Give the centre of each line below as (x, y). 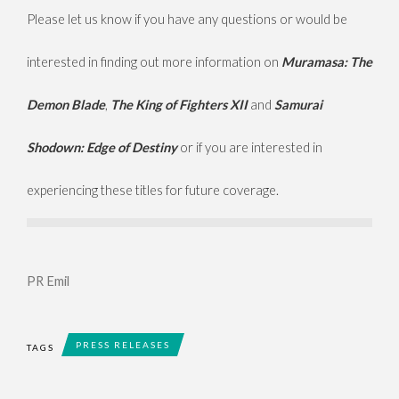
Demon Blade (66, 105)
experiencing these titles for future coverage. (153, 191)
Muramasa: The (327, 62)
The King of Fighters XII (180, 105)
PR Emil (48, 281)
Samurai (297, 105)
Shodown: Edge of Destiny (103, 148)
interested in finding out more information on (154, 62)
